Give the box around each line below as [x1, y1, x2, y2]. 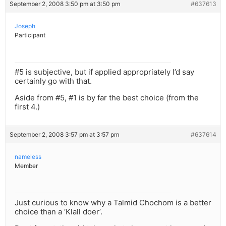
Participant [15, 31, 45, 39]
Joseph [15, 22, 35, 30]
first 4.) [15, 102, 40, 112]
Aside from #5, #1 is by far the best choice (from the [15, 93, 199, 103]
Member [15, 162, 38, 170]
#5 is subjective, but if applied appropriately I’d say [15, 67, 194, 77]
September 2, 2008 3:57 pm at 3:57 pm [10, 131, 119, 139]
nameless [15, 153, 41, 161]
